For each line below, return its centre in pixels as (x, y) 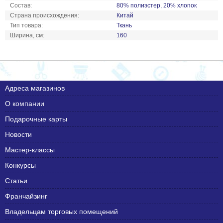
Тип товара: (26, 25)
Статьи (16, 180)
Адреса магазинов (35, 88)
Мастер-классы (30, 150)
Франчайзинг (26, 196)
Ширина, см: (27, 35)
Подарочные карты (36, 119)
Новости (18, 134)
